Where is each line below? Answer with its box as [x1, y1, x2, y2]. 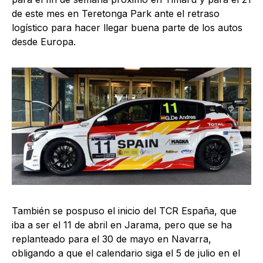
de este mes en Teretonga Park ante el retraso [12, 7, 220, 19]
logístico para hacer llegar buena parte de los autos [12, 21, 242, 33]
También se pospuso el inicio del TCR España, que [12, 205, 237, 217]
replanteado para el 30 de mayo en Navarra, [12, 233, 211, 245]
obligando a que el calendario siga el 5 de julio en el [12, 247, 240, 259]
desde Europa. [12, 35, 76, 48]
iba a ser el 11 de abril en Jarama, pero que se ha [12, 219, 232, 231]
